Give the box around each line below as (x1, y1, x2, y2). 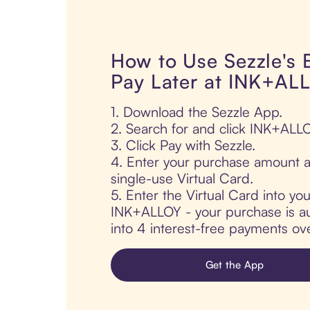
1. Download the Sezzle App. (111, 103, 282, 121)
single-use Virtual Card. (111, 170, 253, 188)
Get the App (205, 258, 264, 272)
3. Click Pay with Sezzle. (111, 136, 255, 154)
